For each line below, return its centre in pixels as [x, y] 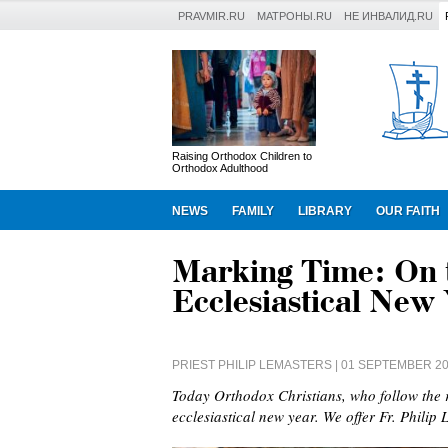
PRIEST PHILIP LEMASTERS [252, 365]
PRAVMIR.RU [211, 16]
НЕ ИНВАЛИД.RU [388, 16]
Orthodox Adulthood [220, 168]
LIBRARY [325, 211]
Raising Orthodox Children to [242, 156]
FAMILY [253, 211]
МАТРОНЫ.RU [294, 16]
